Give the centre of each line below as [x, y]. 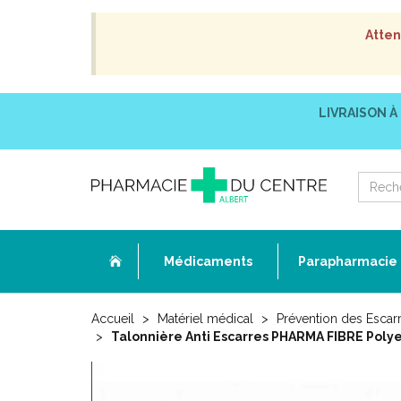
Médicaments [208, 261]
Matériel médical [205, 319]
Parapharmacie [348, 261]
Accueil [113, 319]
